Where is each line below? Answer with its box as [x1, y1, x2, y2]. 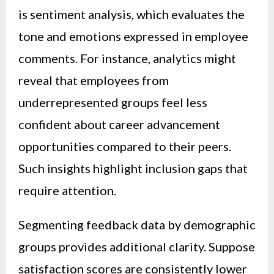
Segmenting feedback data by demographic [18, 217, 256, 232]
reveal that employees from [18, 72, 169, 87]
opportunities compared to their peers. [18, 138, 231, 154]
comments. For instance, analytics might [18, 50, 236, 65]
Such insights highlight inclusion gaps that [18, 160, 248, 176]
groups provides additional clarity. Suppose [18, 239, 255, 254]
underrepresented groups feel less [18, 94, 207, 109]
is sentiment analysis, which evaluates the [18, 6, 245, 21]
